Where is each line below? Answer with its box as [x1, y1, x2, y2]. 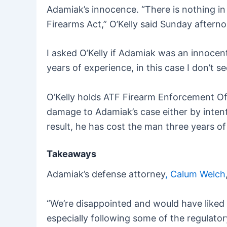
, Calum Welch [165, 169, 225, 180]
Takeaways [47, 148, 96, 159]
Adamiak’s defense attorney [47, 169, 165, 180]
